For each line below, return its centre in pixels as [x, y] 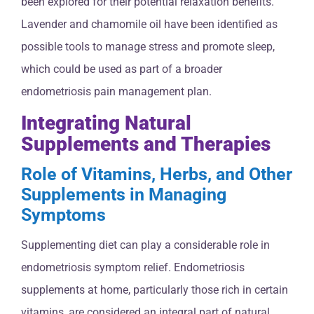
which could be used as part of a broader [122, 69]
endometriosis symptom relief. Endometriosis [133, 267]
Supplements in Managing [124, 195]
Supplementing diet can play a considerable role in [145, 245]
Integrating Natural [106, 123]
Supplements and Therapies [146, 144]
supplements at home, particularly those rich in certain [155, 289]
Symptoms [63, 215]
